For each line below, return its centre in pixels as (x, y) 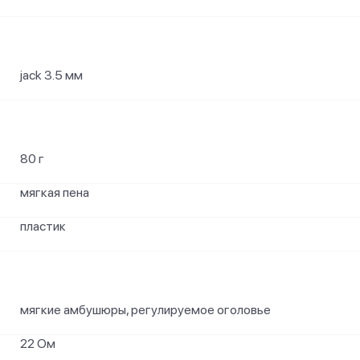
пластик (43, 226)
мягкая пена (55, 192)
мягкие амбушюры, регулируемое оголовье (145, 310)
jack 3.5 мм (51, 75)
